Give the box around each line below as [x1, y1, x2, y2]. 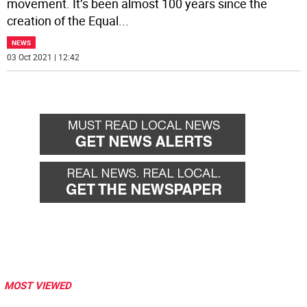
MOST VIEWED [4, 278, 71, 293]
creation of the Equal [7, 12, 119, 29]
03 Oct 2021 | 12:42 [7, 51, 80, 63]
